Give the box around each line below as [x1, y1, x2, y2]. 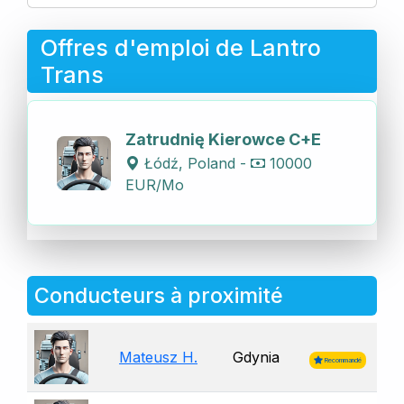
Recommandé [322, 356, 362, 365]
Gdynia [232, 348, 280, 367]
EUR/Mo [125, 176, 184, 195]
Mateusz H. [119, 348, 197, 367]
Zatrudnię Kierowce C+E [125, 130, 321, 150]
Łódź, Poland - [140, 154, 251, 173]
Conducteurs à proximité [34, 282, 283, 309]
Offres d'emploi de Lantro [41, 34, 321, 62]
